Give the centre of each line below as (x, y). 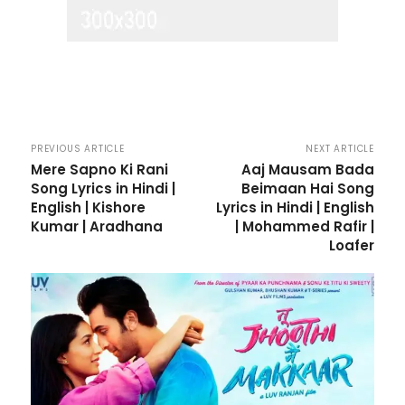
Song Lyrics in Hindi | (103, 188)
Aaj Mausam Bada (307, 169)
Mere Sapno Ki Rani (99, 169)
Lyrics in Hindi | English (295, 207)
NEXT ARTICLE (340, 148)
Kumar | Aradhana (97, 226)
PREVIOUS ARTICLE (78, 148)
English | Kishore (88, 207)
